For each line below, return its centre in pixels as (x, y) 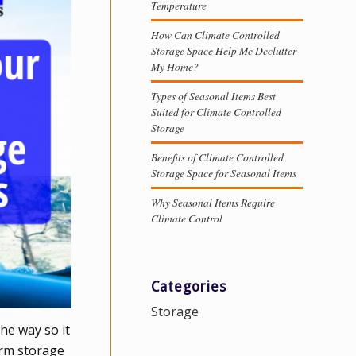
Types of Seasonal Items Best (213, 96)
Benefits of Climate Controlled (217, 157)
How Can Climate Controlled (215, 35)
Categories (189, 287)
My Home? (175, 66)
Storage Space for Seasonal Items (224, 173)
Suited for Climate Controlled (216, 112)
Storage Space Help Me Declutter (224, 50)
